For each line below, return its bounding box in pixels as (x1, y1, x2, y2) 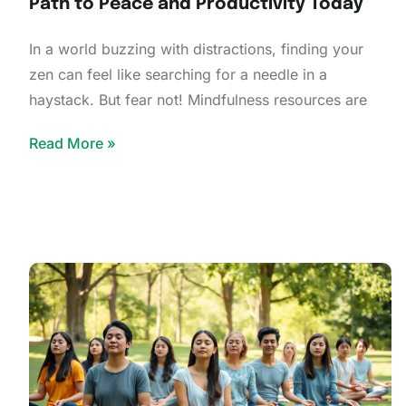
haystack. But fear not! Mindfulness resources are (29, 90, 367, 109)
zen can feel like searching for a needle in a (29, 64, 327, 83)
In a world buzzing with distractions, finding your (29, 39, 363, 58)
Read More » (29, 133, 116, 152)
